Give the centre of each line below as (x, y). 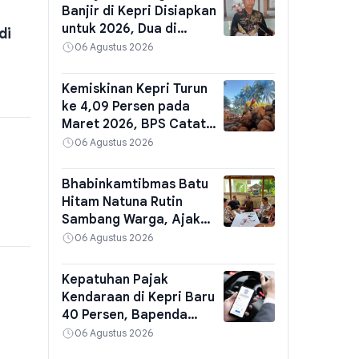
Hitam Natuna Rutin (122, 202)
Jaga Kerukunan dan (125, 237)
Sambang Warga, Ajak (131, 220)
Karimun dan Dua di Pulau (140, 46)
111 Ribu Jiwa (101, 142)
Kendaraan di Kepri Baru (138, 297)
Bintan (82, 64)
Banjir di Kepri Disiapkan (139, 11)
